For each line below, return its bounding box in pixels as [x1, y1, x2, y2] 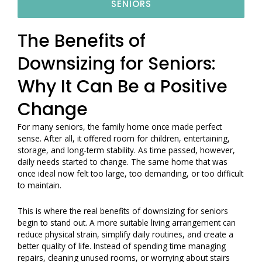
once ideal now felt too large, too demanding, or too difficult [18, 167, 243, 179]
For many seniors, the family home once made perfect [18, 120, 222, 132]
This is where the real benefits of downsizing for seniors [18, 205, 228, 216]
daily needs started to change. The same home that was [18, 156, 227, 167]
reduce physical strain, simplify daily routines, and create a [18, 228, 233, 240]
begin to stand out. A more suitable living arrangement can [18, 216, 236, 228]
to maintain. [18, 179, 61, 191]
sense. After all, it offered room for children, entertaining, [18, 132, 230, 144]
